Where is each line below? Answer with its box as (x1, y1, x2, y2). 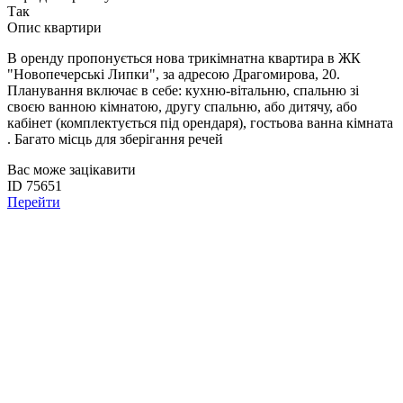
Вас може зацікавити (7, 162, 136, 178)
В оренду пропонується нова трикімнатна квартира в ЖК (7, 50, 361, 67)
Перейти (7, 194, 60, 210)
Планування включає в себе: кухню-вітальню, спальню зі (7, 83, 359, 99)
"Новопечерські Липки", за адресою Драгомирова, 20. (7, 67, 340, 83)
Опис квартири (7, 20, 102, 36)
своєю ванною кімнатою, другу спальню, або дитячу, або (7, 99, 357, 115)
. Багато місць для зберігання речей (7, 131, 223, 148)
